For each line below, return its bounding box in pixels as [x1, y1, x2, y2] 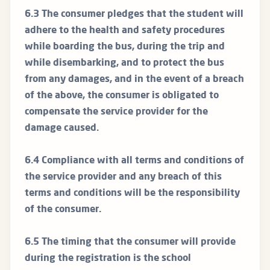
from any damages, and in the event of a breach [25, 75, 244, 85]
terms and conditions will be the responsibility [25, 189, 240, 199]
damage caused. [25, 124, 99, 134]
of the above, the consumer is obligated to [25, 91, 219, 101]
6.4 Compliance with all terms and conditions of [25, 156, 244, 166]
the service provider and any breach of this [25, 172, 222, 183]
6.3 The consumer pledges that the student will [25, 10, 243, 20]
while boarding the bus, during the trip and [25, 42, 225, 52]
